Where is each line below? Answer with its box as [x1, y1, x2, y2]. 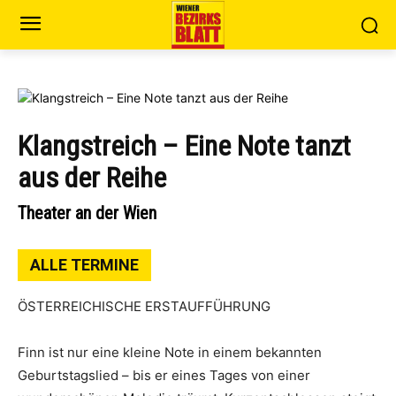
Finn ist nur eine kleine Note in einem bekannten [18, 344, 322, 361]
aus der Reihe [18, 161, 166, 194]
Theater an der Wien [18, 202, 156, 224]
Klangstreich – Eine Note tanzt [18, 129, 351, 163]
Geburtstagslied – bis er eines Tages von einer [18, 367, 310, 384]
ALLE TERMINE [30, 255, 139, 274]
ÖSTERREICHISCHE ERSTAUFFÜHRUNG [18, 298, 270, 315]
